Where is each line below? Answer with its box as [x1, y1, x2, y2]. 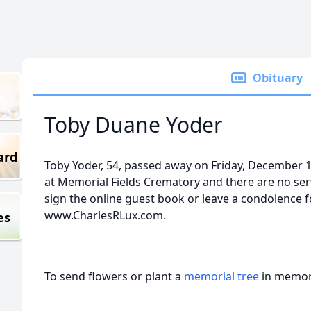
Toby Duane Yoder [44, 110, 222, 139]
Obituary [253, 70, 303, 85]
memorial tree [184, 269, 259, 284]
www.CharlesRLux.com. [44, 208, 166, 223]
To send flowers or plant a [44, 269, 184, 284]
